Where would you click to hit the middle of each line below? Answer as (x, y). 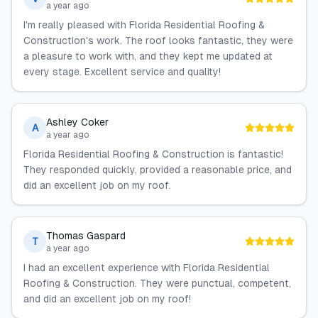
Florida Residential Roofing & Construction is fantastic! (153, 154)
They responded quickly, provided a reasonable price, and (158, 170)
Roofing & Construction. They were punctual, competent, (157, 283)
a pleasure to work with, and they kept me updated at (148, 56)
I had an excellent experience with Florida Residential (147, 268)
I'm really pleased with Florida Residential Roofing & (144, 25)
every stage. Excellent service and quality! (122, 72)
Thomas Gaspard (86, 236)
